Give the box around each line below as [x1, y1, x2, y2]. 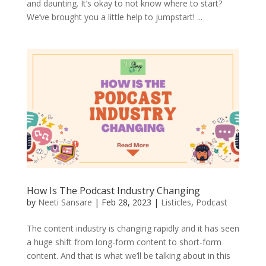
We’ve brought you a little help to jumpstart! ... [26, 11, 202, 23]
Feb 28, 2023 [101, 197, 151, 208]
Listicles [160, 197, 191, 208]
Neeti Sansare [37, 197, 92, 208]
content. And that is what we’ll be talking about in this [26, 250, 230, 262]
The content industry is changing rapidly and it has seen [26, 223, 239, 235]
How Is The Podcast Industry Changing [26, 184, 200, 198]
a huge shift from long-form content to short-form [26, 236, 221, 248]
